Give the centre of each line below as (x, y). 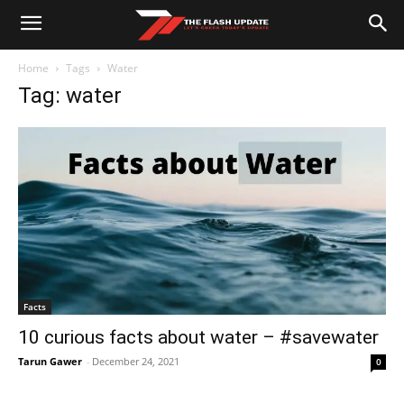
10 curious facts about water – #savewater (198, 337)
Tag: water (70, 96)
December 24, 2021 (136, 361)
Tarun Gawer (50, 361)
